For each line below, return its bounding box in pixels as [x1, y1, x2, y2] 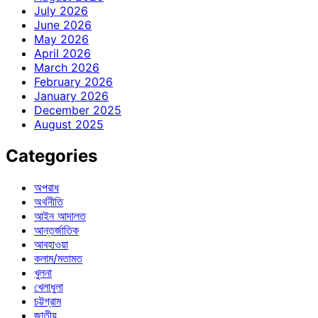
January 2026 [34, 89, 109, 104]
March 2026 [34, 60, 99, 75]
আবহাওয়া [34, 237, 68, 252]
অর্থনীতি [34, 194, 63, 209]
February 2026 [34, 75, 113, 89]
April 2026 [34, 46, 91, 61]
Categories [6, 146, 97, 167]
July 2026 [34, 4, 88, 18]
